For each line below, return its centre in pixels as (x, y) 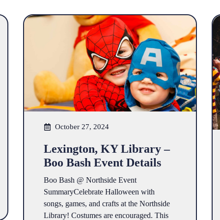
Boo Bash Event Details (103, 163)
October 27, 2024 (82, 127)
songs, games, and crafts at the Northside (107, 204)
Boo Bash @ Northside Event (90, 180)
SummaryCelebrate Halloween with (99, 192)
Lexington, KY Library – (107, 149)
